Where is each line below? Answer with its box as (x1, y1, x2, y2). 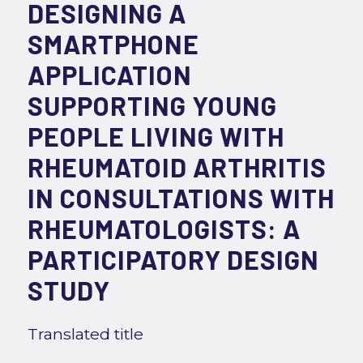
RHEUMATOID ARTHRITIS (27, 151, 327, 182)
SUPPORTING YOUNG (27, 89, 277, 121)
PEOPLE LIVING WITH (27, 120, 284, 152)
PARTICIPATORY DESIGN (27, 243, 319, 275)
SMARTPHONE (27, 28, 199, 59)
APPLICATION (27, 58, 192, 90)
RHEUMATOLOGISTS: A (27, 212, 301, 244)
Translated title (27, 323, 143, 344)
